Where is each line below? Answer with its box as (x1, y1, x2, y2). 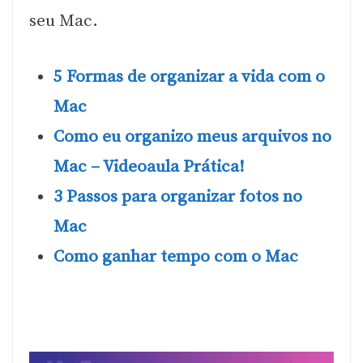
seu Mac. (29, 11, 98, 32)
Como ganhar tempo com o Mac (53, 246, 298, 267)
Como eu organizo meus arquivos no (53, 126, 331, 147)
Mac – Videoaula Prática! (53, 156, 245, 177)
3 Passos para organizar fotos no (53, 186, 302, 207)
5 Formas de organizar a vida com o (53, 66, 325, 88)
